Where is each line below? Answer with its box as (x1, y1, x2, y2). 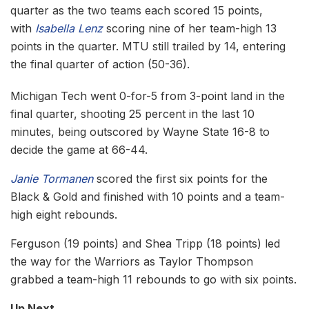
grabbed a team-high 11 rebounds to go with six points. (10, 272, 297, 287)
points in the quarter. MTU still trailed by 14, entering (10, 39, 286, 54)
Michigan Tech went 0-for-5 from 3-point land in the (10, 89, 285, 103)
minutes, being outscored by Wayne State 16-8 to (10, 125, 270, 139)
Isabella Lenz (35, 21, 103, 36)
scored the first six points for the (93, 172, 268, 186)
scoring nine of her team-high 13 (103, 21, 277, 36)
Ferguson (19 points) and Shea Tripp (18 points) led (10, 237, 280, 251)
